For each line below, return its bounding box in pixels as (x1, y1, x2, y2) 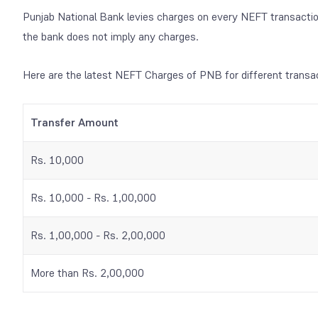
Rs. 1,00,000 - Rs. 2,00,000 (31, 227, 165, 243)
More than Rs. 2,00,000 (31, 265, 144, 280)
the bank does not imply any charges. (23, 28, 199, 44)
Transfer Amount (31, 114, 119, 130)
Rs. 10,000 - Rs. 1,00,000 (31, 190, 156, 205)
